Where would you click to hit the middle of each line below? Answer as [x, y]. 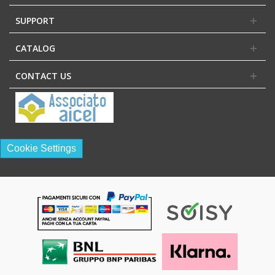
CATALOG [35, 48]
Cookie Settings [41, 148]
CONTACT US [43, 76]
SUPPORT [35, 20]
